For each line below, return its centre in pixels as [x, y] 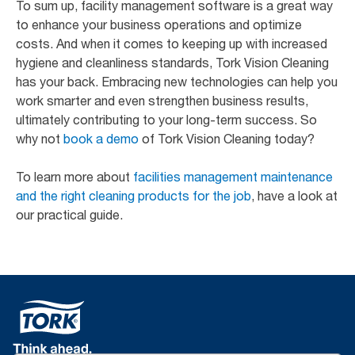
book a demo [101, 138]
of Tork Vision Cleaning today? [227, 138]
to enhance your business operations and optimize [159, 24]
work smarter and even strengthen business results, [162, 100]
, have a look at [294, 195]
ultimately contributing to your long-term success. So [166, 119]
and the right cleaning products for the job [134, 195]
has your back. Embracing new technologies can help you [177, 81]
